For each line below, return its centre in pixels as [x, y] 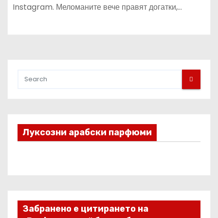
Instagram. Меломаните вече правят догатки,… [97, 7]
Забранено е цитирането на [85, 209]
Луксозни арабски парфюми [87, 132]
